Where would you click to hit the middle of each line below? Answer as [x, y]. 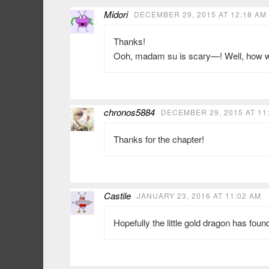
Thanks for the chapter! [159, 139]
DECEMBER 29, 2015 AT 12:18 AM [200, 14]
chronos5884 [129, 112]
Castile [117, 196]
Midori [116, 14]
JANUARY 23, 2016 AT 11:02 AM [199, 196]
